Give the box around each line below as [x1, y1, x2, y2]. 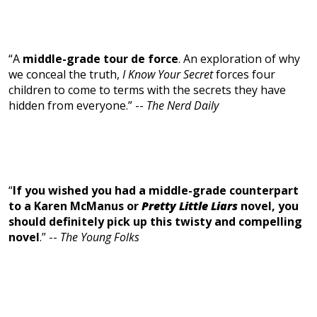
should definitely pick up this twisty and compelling [8, 214, 302, 230]
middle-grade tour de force [23, 51, 178, 67]
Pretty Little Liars [142, 198, 241, 214]
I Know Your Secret [120, 67, 213, 83]
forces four [213, 67, 275, 83]
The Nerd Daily [146, 98, 219, 114]
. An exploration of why [178, 51, 300, 67]
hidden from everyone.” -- [8, 98, 146, 114]
